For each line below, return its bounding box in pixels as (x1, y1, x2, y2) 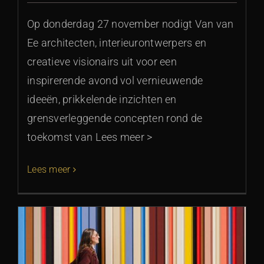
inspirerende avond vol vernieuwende (27, 74, 203, 87)
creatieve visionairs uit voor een (27, 55, 177, 68)
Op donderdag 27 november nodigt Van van (27, 18, 234, 31)
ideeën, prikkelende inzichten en (27, 93, 177, 106)
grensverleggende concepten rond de (27, 112, 203, 125)
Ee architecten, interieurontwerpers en (27, 37, 207, 49)
